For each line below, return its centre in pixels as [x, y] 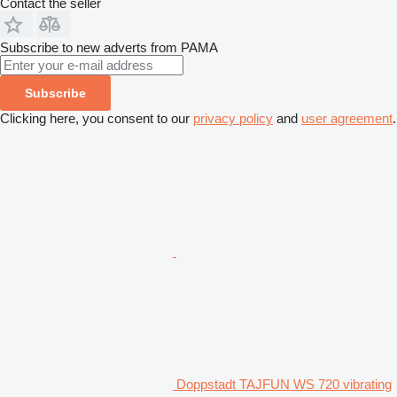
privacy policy [233, 118]
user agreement [347, 118]
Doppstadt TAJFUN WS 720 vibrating [284, 384]
